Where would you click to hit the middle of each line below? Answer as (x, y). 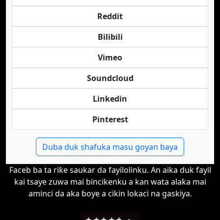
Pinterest (110, 119)
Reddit (110, 16)
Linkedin (110, 99)
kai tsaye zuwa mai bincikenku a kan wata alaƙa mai (110, 182)
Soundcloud (110, 78)
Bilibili (110, 37)
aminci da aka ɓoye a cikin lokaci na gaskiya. (110, 193)
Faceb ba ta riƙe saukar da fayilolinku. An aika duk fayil (110, 170)
